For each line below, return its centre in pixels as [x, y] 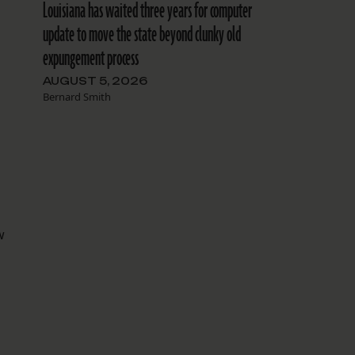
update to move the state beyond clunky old [141, 35]
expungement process [90, 59]
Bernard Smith [76, 97]
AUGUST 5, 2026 [95, 81]
